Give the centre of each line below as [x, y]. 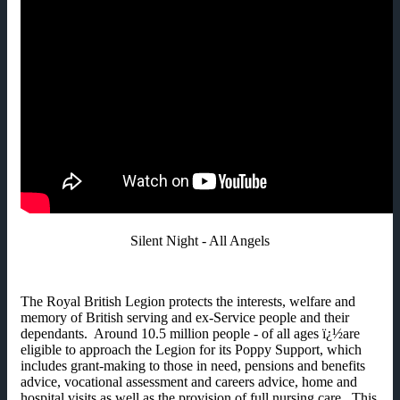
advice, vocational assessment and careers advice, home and [189, 381]
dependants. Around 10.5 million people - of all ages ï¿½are [190, 333]
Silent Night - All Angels [200, 240]
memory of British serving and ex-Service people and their [185, 317]
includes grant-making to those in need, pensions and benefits [193, 365]
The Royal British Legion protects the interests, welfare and [188, 301]
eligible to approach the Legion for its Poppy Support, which [191, 349]
